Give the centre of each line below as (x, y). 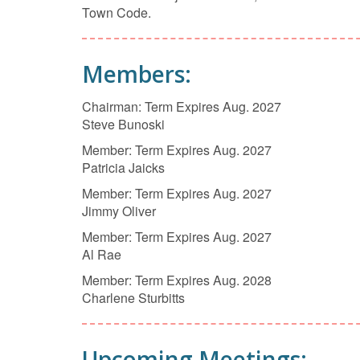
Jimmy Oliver (119, 211)
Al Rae (102, 254)
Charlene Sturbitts (133, 298)
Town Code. (117, 12)
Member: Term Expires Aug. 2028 (177, 280)
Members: (137, 74)
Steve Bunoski (123, 124)
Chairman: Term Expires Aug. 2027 (182, 106)
